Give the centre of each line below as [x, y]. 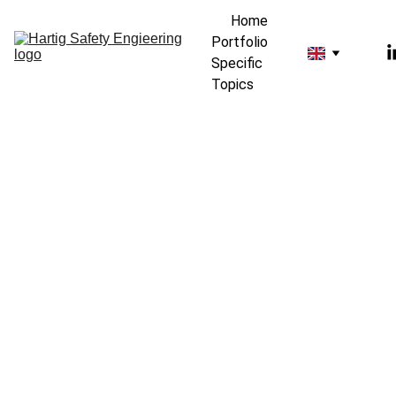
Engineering [49, 345]
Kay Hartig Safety [73, 324]
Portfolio [240, 42]
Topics [232, 84]
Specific [237, 63]
